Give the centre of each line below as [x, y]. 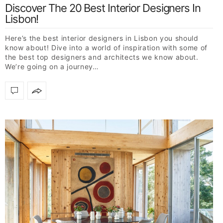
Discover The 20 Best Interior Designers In [103, 8]
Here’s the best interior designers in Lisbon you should [102, 38]
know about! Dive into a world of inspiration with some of [106, 48]
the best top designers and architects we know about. [102, 57]
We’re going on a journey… [52, 67]
